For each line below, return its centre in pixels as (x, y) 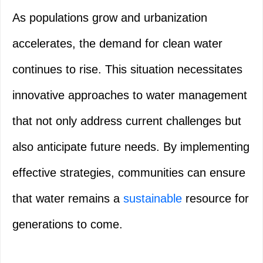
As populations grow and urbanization (110, 18)
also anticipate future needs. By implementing (131, 147)
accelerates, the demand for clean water (117, 44)
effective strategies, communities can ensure (129, 173)
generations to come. (68, 225)
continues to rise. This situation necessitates (127, 70)
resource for (215, 199)
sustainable (153, 199)
